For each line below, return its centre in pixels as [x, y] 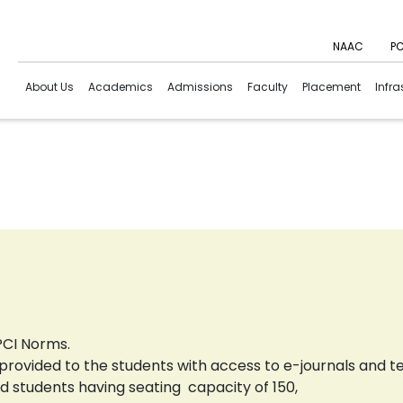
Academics [121, 87]
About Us [49, 87]
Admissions [200, 87]
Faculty [268, 87]
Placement [331, 87]
